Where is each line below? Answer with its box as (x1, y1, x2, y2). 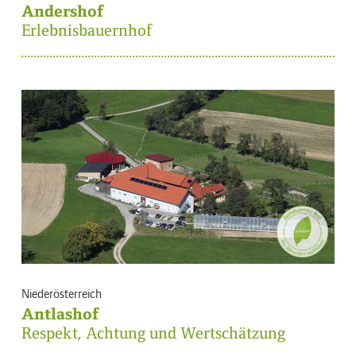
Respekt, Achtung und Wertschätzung (21, 323, 285, 343)
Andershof (21, 2, 104, 21)
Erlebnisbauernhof (21, 21, 153, 41)
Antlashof (21, 304, 99, 324)
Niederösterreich (21, 284, 102, 302)
